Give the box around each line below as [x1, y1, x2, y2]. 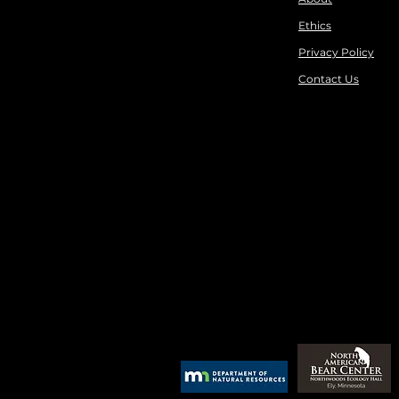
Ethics [298, 19, 331, 32]
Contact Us [298, 72, 359, 85]
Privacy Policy [298, 45, 374, 59]
